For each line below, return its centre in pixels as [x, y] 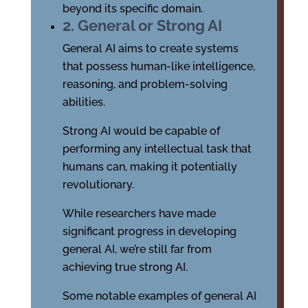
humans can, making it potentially [150, 167]
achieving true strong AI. [125, 267]
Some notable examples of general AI [159, 296]
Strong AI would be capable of [141, 131]
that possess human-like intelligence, [158, 67]
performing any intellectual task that [157, 149]
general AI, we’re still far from [137, 250]
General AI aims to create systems [150, 49]
